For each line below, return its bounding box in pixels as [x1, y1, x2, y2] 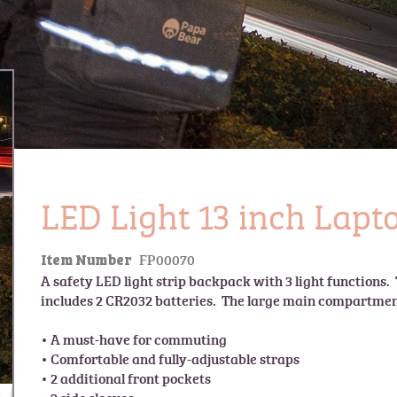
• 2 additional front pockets [40, 369, 211, 388]
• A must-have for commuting [40, 330, 227, 349]
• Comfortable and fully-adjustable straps [40, 349, 300, 369]
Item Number [40, 254, 132, 269]
